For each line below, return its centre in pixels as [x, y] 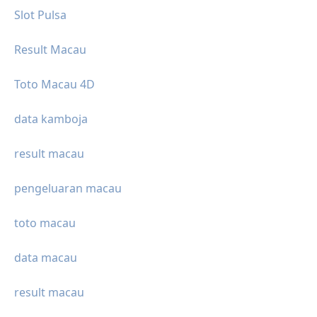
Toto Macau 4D [54, 85]
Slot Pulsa [40, 15]
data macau [46, 258]
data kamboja [51, 119]
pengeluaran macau [68, 189]
